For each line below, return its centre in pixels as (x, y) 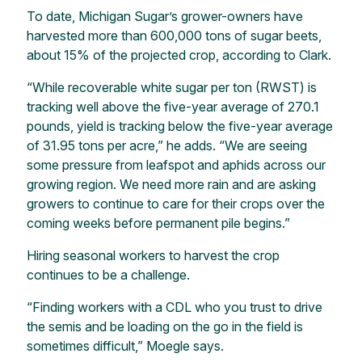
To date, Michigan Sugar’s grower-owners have (164, 16)
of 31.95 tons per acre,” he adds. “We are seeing (166, 145)
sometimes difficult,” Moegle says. (125, 345)
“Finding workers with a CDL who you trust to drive (174, 307)
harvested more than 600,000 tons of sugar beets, (174, 35)
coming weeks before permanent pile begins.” (158, 223)
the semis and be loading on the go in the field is (164, 326)
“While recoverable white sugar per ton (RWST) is (171, 87)
